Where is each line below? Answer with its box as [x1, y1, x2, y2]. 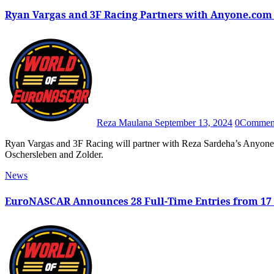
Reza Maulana [97, 117, 155, 128]
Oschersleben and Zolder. [5, 149, 103, 160]
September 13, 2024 [155, 117, 232, 128]
